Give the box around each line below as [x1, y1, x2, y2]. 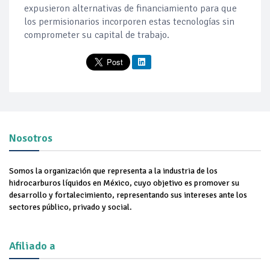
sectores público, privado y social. [9, 202, 132, 213]
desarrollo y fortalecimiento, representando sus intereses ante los [9, 190, 247, 201]
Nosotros [9, 131, 52, 145]
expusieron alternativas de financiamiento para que [24, 2, 237, 15]
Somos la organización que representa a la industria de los [9, 166, 218, 177]
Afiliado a [9, 239, 55, 253]
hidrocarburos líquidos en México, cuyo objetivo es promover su [9, 178, 239, 189]
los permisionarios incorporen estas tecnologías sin [24, 16, 234, 28]
